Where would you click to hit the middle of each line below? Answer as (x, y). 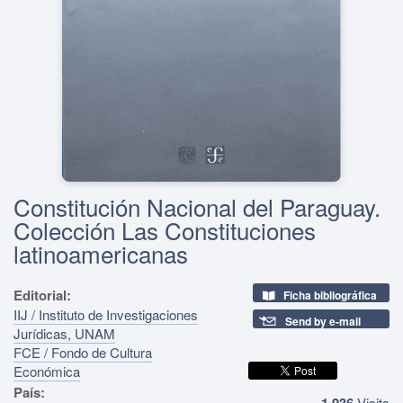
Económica (47, 371)
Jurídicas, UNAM (64, 333)
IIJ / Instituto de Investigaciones (106, 314)
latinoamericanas (101, 253)
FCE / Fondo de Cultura (83, 352)
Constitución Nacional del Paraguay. (197, 206)
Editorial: (42, 295)
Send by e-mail (323, 321)
